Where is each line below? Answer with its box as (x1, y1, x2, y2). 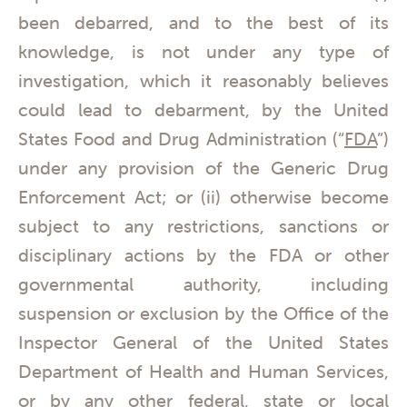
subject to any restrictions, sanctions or (18, 214, 389, 238)
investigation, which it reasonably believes (18, 69, 389, 93)
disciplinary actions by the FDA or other (18, 243, 389, 267)
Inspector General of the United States (18, 331, 389, 354)
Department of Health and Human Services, (18, 360, 389, 383)
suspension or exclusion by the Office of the (18, 302, 389, 325)
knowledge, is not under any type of (18, 40, 389, 64)
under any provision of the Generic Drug (18, 156, 389, 180)
